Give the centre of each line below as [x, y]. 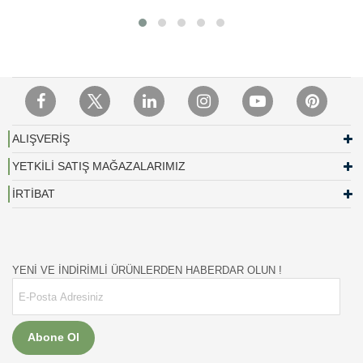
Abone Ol [53, 337]
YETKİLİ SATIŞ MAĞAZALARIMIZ [99, 166]
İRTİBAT [34, 193]
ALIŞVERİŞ [41, 138]
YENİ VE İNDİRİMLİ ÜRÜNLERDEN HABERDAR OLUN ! [147, 270]
